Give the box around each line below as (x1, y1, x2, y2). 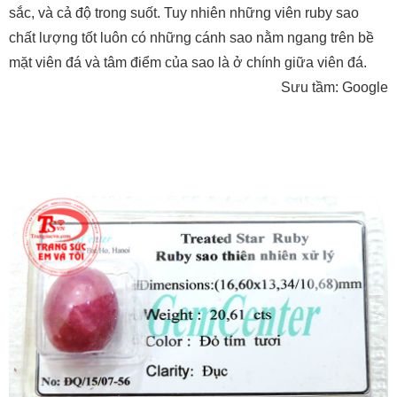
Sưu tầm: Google (281, 80, 388, 96)
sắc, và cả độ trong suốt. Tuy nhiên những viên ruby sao (9, 5, 359, 21)
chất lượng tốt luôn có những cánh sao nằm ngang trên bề (9, 30, 374, 46)
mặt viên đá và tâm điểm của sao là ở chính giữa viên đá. (9, 55, 367, 71)
